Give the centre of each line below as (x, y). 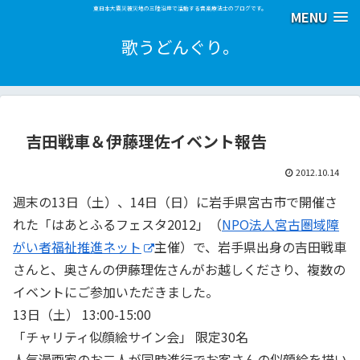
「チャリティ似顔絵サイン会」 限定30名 (131, 337)
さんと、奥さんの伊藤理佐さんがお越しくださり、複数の (179, 270)
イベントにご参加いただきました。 (116, 292)
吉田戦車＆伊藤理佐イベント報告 (146, 141)
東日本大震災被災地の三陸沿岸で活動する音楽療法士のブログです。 (180, 8)
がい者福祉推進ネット (77, 247)
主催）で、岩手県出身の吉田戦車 (250, 247)
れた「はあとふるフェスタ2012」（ (117, 225)
